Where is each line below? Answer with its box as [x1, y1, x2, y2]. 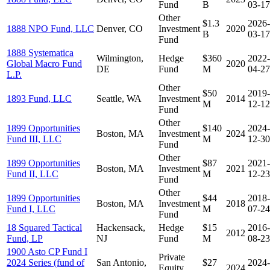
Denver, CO [96, 23, 143, 34]
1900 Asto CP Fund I [7, 246, 87, 257]
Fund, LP [7, 233, 43, 243]
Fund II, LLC [7, 168, 58, 179]
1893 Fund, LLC [7, 93, 72, 104]
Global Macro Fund [7, 58, 82, 69]
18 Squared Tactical [7, 222, 82, 233]
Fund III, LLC [7, 133, 61, 144]
